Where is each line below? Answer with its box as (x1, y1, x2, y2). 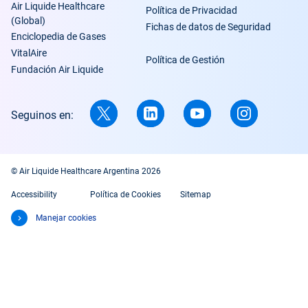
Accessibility (11, 189, 57, 199)
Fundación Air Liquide (11, 63, 103, 75)
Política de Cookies (90, 189, 161, 199)
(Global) (11, 14, 45, 26)
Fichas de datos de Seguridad (146, 21, 271, 32)
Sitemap (180, 189, 211, 199)
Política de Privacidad (146, 4, 237, 16)
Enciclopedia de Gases (11, 30, 106, 42)
